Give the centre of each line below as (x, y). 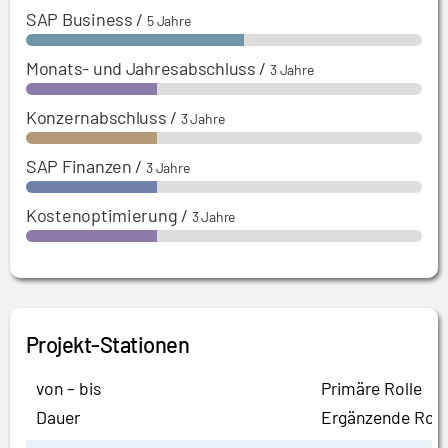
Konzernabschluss (96, 117)
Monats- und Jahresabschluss (141, 68)
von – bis (68, 388)
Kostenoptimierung (102, 215)
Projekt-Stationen (108, 344)
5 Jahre (168, 21)
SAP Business (79, 19)
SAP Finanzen (79, 166)
